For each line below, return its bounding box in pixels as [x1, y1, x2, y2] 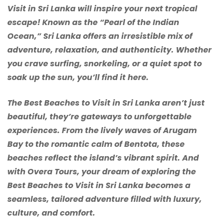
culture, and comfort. [7, 207, 95, 219]
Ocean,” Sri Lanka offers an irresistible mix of [7, 30, 192, 42]
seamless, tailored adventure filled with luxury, [7, 193, 202, 205]
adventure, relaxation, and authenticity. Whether [7, 44, 212, 56]
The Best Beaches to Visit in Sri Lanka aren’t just [7, 97, 205, 109]
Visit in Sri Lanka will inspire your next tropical [7, 3, 197, 15]
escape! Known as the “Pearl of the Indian [7, 17, 179, 28]
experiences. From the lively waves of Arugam [7, 125, 197, 137]
